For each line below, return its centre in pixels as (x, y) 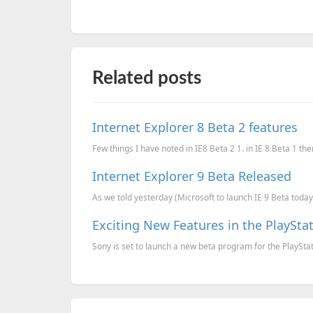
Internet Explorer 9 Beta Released (192, 176)
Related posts (147, 78)
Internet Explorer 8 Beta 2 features (195, 127)
